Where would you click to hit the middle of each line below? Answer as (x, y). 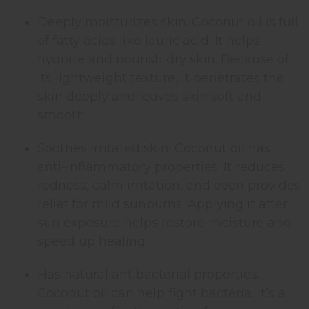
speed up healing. (93, 241)
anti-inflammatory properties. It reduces (161, 167)
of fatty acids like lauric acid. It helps (149, 40)
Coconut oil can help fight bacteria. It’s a (162, 293)
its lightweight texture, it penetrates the (161, 78)
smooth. (62, 115)
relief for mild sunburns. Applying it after (163, 204)
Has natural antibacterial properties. (149, 274)
